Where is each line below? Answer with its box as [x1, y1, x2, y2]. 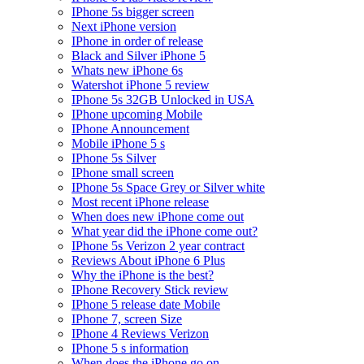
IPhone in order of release [71, 33, 203, 48]
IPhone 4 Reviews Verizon [71, 326, 209, 340]
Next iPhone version [71, 19, 176, 33]
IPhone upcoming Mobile [71, 106, 202, 121]
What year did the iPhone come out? [71, 223, 258, 238]
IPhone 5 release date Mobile [71, 297, 220, 311]
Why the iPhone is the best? [71, 267, 214, 282]
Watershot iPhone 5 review [71, 77, 210, 92]
